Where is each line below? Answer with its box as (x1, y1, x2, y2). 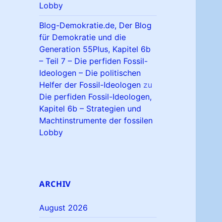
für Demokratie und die (39, 32, 126, 43)
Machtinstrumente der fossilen (39, 115, 153, 126)
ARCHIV (39, 178, 71, 189)
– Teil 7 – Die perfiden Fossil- (39, 56, 148, 66)
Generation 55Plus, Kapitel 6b (39, 44, 151, 55)
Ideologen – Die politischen (39, 68, 141, 78)
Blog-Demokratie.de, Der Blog (39, 20, 152, 31)
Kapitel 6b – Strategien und (39, 104, 142, 114)
